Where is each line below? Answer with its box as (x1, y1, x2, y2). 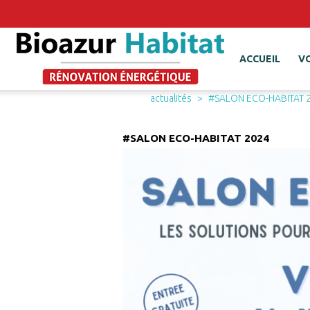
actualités (150, 93, 192, 104)
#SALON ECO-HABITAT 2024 (122, 132, 269, 144)
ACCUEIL (239, 53, 280, 64)
